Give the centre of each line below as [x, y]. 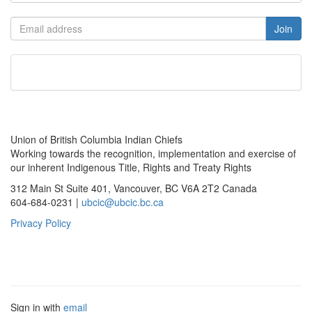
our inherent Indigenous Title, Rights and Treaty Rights [131, 167]
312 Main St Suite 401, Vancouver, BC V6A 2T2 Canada [134, 188]
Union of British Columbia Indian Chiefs [96, 139]
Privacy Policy [41, 223]
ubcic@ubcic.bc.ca [123, 202]
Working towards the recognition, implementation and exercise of [153, 153]
